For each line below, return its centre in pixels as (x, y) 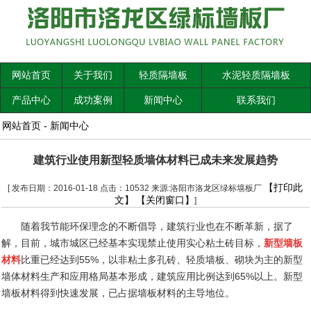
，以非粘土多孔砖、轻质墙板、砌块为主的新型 (201, 260)
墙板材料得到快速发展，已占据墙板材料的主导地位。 (118, 293)
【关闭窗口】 (165, 200)
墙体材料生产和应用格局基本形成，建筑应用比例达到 (118, 276)
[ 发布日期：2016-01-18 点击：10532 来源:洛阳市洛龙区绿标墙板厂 (136, 188)
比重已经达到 (50, 260)
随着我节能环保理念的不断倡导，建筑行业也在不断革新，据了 (157, 226)
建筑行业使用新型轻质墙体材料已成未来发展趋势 (155, 160)
